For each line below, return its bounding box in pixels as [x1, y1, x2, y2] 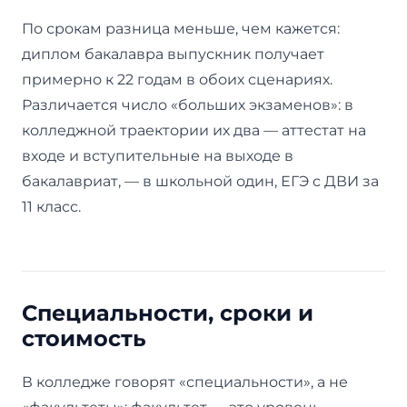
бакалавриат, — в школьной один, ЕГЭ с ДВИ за [22, 172, 379, 190]
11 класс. [22, 197, 81, 215]
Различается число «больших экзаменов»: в [22, 95, 353, 114]
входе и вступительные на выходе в [22, 146, 293, 164]
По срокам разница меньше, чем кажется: [22, 19, 340, 37]
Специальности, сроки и [22, 299, 313, 326]
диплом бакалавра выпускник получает [22, 45, 324, 63]
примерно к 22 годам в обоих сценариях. [22, 70, 333, 88]
